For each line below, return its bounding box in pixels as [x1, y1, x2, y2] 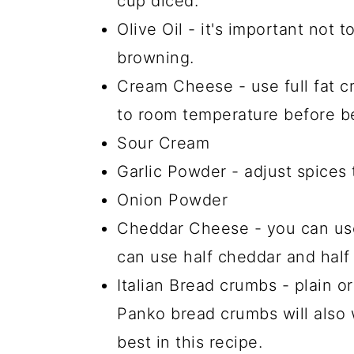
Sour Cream [117, 134, 215, 153]
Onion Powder [117, 190, 233, 209]
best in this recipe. [117, 333, 268, 352]
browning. [117, 48, 194, 67]
